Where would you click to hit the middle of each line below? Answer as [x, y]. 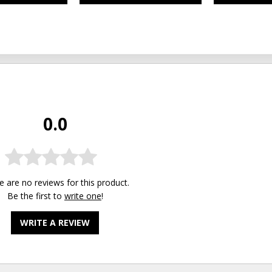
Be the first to [36, 195]
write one [83, 195]
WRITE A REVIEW [55, 222]
